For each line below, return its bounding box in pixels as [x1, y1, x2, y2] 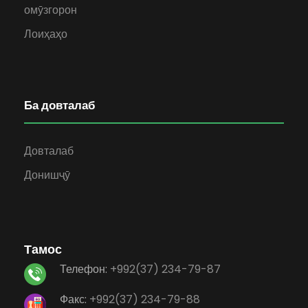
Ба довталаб [24, 96, 96, 113]
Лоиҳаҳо [24, 25, 67, 42]
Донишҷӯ [24, 166, 70, 183]
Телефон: [60, 261, 110, 277]
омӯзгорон [24, 1, 77, 18]
